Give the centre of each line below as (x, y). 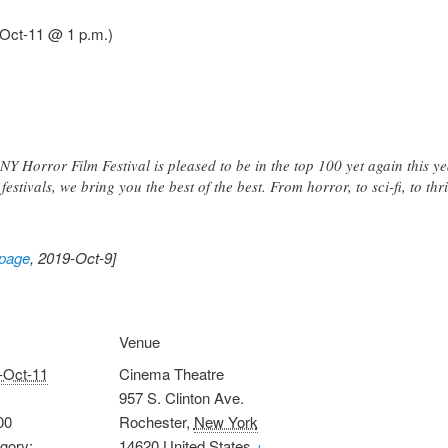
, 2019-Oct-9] (73, 257)
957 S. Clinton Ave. (181, 397)
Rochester (152, 421)
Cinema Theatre (171, 373)
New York (225, 421)
